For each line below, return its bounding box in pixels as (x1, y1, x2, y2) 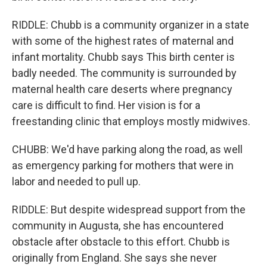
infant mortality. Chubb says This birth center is (12, 51, 235, 63)
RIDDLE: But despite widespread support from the (12, 203, 246, 216)
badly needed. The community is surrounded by (12, 67, 237, 79)
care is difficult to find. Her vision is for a (12, 99, 200, 111)
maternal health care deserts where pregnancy (12, 83, 232, 95)
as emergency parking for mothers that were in (12, 159, 234, 172)
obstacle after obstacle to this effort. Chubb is (12, 235, 230, 248)
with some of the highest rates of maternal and (12, 35, 234, 47)
